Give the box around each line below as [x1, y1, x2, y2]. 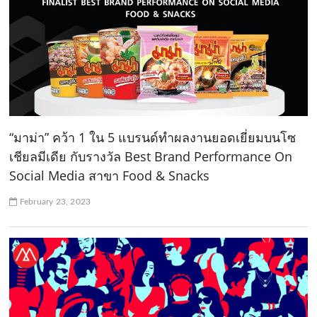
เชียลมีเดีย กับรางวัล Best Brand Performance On [9, 147, 293, 165]
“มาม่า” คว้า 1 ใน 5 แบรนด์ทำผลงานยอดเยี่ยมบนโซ [9, 128, 296, 146]
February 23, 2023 [17, 197, 91, 206]
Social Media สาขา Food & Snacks [9, 166, 210, 184]
